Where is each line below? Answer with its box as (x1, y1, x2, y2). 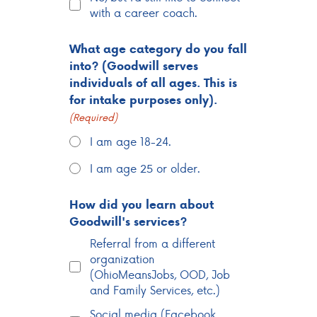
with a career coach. (89, 4, 197, 21)
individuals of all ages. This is (69, 74, 237, 92)
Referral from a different (89, 235, 215, 252)
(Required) (69, 110, 117, 125)
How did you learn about (69, 196, 214, 214)
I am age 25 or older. (89, 160, 200, 177)
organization (89, 250, 154, 267)
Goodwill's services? (69, 213, 187, 231)
